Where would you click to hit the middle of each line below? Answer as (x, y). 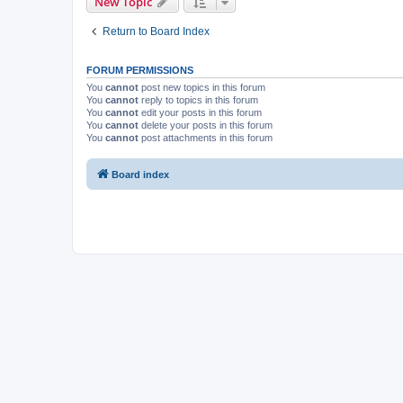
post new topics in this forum (202, 87)
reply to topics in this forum (198, 99)
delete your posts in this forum (206, 125)
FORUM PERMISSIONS (140, 70)
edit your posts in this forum (200, 112)
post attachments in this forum (206, 137)
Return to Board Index (156, 31)
